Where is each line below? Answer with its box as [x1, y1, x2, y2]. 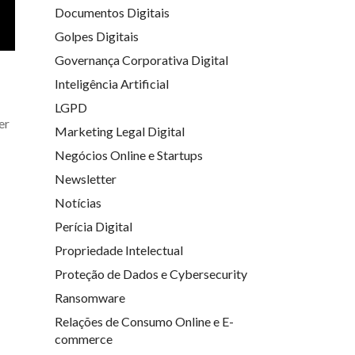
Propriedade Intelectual [54, 242, 183, 258]
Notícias [54, 194, 101, 210]
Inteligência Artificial [54, 75, 169, 91]
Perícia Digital [54, 218, 132, 234]
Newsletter [54, 170, 116, 186]
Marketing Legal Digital [54, 123, 185, 139]
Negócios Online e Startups [54, 147, 203, 162]
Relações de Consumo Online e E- [54, 313, 234, 329]
